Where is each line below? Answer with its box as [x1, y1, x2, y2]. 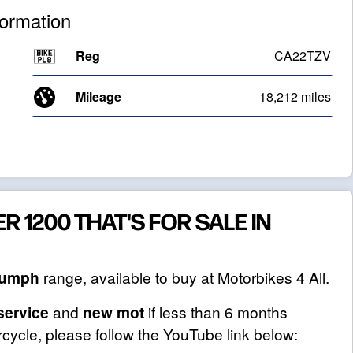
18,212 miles [258, 87, 331, 106]
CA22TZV [273, 46, 331, 65]
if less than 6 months [144, 301, 288, 322]
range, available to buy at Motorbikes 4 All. [39, 266, 329, 288]
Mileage [76, 87, 122, 106]
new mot [83, 301, 144, 323]
